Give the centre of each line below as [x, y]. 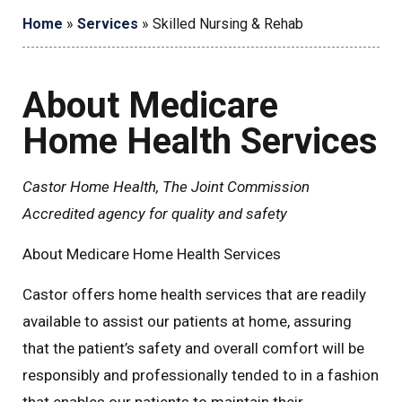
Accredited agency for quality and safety [155, 213]
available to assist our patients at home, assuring [187, 321]
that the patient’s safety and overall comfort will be [193, 348]
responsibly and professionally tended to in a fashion [201, 375]
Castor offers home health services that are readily [194, 294]
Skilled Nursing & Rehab [228, 23]
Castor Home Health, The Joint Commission [166, 186]
